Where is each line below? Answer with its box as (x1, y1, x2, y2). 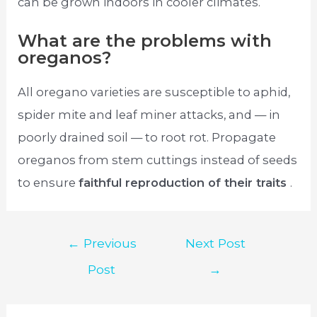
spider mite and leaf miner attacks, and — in (18, 107, 281, 122)
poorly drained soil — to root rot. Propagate (18, 129, 277, 144)
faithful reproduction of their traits (79, 175, 291, 190)
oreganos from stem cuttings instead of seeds (18, 152, 298, 167)
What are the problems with (18, 30, 272, 51)
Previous (79, 235, 137, 250)
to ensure (18, 175, 79, 190)
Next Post (185, 235, 246, 250)
